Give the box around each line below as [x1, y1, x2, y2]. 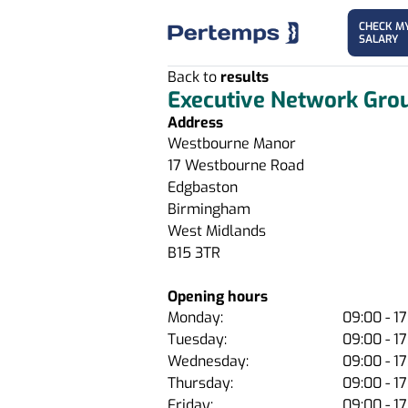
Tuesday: [168, 330, 227, 349]
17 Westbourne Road [168, 156, 304, 175]
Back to [168, 67, 220, 87]
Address [168, 113, 223, 132]
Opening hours [168, 287, 268, 306]
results [220, 67, 269, 87]
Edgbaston [168, 178, 238, 197]
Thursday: [168, 373, 233, 393]
